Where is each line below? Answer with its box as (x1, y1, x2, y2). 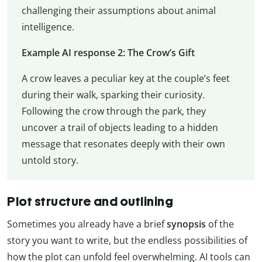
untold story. (21, 153, 78, 167)
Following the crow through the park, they (21, 104, 206, 118)
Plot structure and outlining (7, 194, 173, 210)
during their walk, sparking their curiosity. (21, 88, 205, 101)
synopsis (164, 218, 206, 231)
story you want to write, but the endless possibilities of (7, 234, 247, 247)
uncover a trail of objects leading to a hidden (21, 120, 218, 134)
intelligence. (21, 20, 74, 33)
